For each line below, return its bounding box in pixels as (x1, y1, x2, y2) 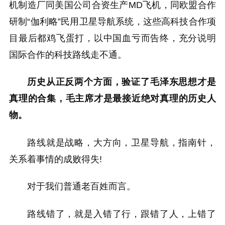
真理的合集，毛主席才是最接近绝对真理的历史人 (9, 93, 216, 104)
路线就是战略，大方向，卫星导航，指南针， (27, 137, 216, 148)
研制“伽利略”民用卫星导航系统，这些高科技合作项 (9, 16, 216, 27)
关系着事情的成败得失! (9, 154, 102, 164)
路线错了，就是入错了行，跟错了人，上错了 (27, 209, 216, 219)
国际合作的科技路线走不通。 (9, 49, 127, 60)
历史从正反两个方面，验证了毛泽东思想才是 (27, 77, 216, 87)
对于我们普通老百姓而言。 (27, 181, 136, 192)
